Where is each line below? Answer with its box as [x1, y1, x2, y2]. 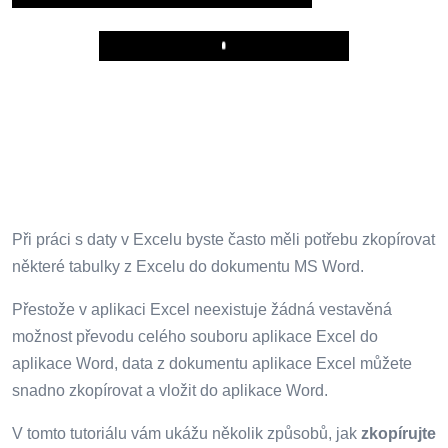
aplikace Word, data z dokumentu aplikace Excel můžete [12, 355, 412, 373]
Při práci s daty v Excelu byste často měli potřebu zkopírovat [12, 231, 435, 249]
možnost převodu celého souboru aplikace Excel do [12, 328, 378, 346]
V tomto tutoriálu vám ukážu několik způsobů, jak [12, 425, 361, 443]
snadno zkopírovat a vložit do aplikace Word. [12, 382, 328, 400]
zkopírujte [361, 425, 436, 443]
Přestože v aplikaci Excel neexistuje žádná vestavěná [12, 301, 392, 319]
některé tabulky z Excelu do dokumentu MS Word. [12, 258, 364, 276]
